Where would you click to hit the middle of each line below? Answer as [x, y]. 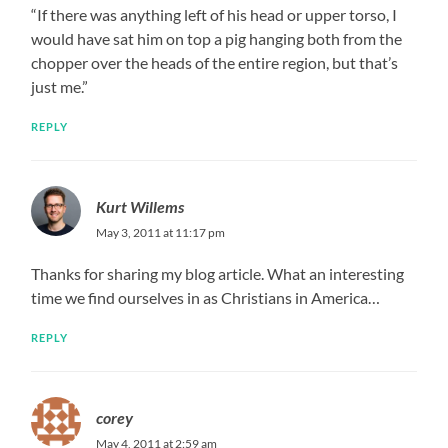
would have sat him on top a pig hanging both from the [217, 38]
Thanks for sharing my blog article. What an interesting [218, 273]
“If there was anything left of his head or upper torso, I [214, 14]
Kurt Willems [140, 206]
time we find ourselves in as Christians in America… [206, 297]
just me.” [60, 86]
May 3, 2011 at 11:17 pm [161, 232]
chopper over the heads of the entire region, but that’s [215, 62]
